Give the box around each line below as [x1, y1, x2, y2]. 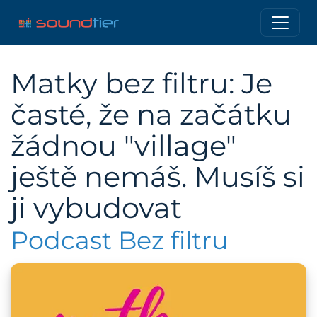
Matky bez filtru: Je [11, 66, 272, 101]
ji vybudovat [11, 190, 182, 226]
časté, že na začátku [11, 97, 292, 132]
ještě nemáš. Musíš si [11, 159, 305, 195]
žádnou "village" [11, 128, 236, 163]
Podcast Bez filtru [11, 225, 229, 256]
